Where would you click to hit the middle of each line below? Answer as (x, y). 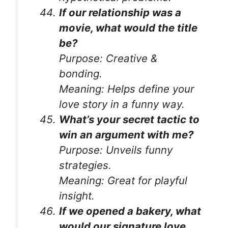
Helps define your (150, 89)
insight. (77, 196)
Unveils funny (138, 150)
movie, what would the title (129, 28)
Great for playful (146, 181)
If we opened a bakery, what (130, 211)
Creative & (130, 59)
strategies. (85, 165)
